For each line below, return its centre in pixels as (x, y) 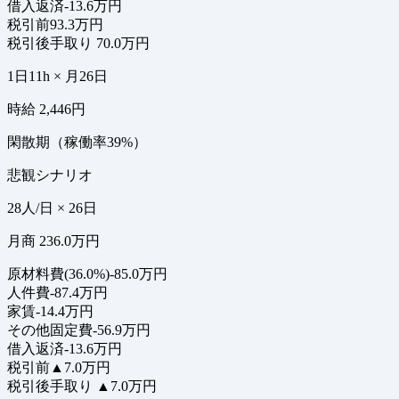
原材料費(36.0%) (58, 274)
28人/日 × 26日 (52, 208)
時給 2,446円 (46, 110)
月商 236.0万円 (53, 241)
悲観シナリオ (50, 175)
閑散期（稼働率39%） (77, 142)
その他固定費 (50, 330)
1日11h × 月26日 (57, 77)
